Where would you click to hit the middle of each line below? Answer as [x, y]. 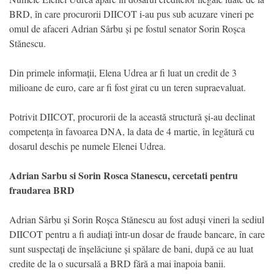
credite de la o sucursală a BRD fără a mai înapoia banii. [117, 263]
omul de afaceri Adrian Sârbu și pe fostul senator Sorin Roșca [127, 28]
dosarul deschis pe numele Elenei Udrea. [87, 146]
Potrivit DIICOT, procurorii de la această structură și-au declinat [132, 116]
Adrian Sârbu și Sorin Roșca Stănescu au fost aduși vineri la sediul [137, 219]
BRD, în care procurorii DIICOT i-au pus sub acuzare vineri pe [131, 13]
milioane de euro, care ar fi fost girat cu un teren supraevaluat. [128, 87]
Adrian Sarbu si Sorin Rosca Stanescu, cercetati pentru [124, 175]
